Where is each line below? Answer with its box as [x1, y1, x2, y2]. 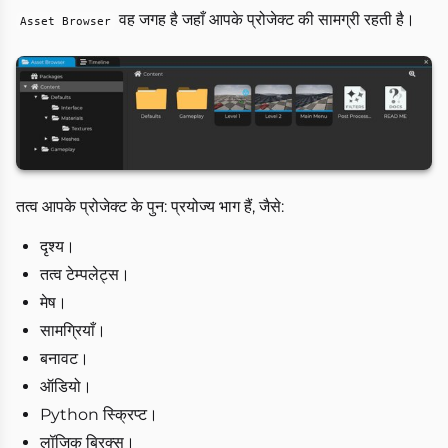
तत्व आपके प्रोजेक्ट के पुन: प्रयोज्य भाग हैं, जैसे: [16, 196, 284, 216]
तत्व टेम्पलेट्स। [40, 264, 130, 284]
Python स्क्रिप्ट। [40, 404, 158, 424]
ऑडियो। [40, 376, 92, 396]
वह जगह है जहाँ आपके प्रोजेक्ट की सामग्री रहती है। [115, 10, 415, 30]
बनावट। [40, 348, 89, 368]
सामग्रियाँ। [40, 320, 106, 340]
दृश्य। [40, 236, 75, 256]
